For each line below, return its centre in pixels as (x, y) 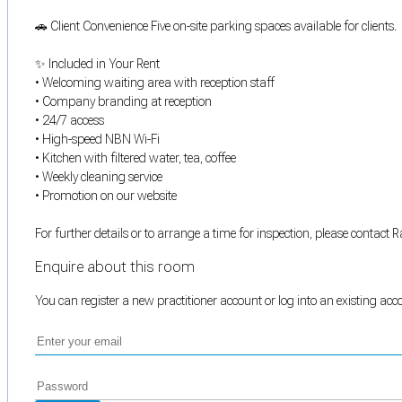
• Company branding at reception (123, 101)
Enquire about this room (115, 267)
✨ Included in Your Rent (97, 63)
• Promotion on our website (106, 195)
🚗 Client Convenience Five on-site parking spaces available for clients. (216, 26)
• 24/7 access (70, 120)
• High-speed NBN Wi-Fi (97, 139)
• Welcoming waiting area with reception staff (155, 82)
